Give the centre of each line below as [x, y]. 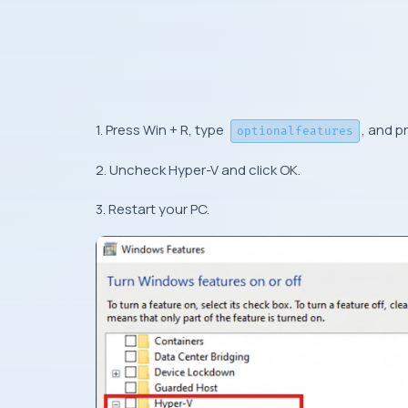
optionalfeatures [295, 131]
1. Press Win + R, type [161, 130]
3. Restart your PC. [153, 209]
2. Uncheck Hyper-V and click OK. [198, 170]
